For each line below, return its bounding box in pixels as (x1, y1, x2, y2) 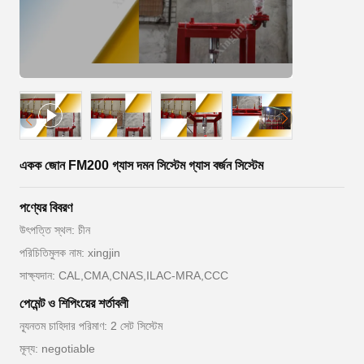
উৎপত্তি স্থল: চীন (19, 223, 90, 236)
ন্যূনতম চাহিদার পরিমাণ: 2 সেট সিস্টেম (19, 319, 162, 332)
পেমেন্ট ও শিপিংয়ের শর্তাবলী (19, 297, 128, 310)
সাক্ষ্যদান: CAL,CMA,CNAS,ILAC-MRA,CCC (19, 269, 228, 282)
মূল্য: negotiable (19, 342, 95, 355)
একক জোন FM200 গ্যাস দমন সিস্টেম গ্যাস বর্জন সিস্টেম (19, 158, 263, 172)
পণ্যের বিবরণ (19, 201, 72, 214)
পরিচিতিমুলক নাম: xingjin (19, 246, 120, 259)
